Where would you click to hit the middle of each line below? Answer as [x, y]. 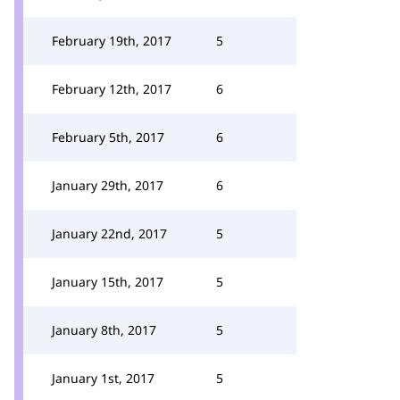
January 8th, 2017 [104, 330]
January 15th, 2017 [108, 282]
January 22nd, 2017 [109, 233]
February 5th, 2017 [108, 137]
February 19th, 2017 [112, 41]
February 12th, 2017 [112, 89]
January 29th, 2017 [108, 185]
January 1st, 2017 [103, 378]
